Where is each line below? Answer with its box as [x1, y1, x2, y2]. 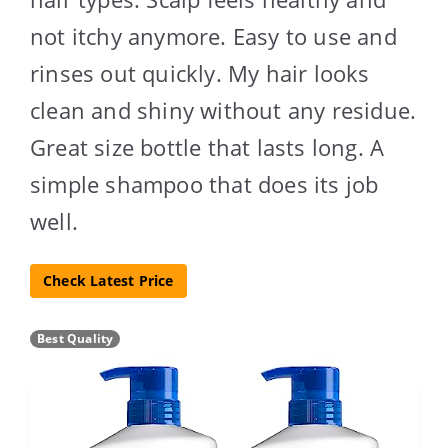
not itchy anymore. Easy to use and [30, 20, 397, 51]
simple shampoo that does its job [30, 168, 379, 199]
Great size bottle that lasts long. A [30, 131, 385, 162]
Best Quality [37, 330, 114, 348]
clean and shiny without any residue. [30, 94, 417, 125]
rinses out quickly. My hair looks [30, 57, 370, 88]
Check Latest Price [43, 270, 174, 290]
